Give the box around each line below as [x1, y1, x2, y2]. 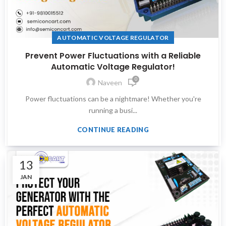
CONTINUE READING [77, 125, 149, 134]
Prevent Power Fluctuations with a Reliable [25, 49, 201, 62]
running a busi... [89, 105, 137, 115]
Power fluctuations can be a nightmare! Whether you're [25, 94, 201, 103]
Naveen [98, 78, 122, 87]
